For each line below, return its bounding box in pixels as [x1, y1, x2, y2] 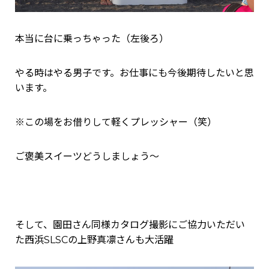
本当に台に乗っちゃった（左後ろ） [15, 33, 169, 45]
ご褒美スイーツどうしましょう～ [15, 151, 159, 163]
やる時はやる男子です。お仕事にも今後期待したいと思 [15, 67, 254, 79]
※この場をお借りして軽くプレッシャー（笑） [15, 116, 217, 128]
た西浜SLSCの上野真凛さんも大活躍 [15, 234, 174, 246]
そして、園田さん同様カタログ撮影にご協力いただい [15, 219, 245, 231]
